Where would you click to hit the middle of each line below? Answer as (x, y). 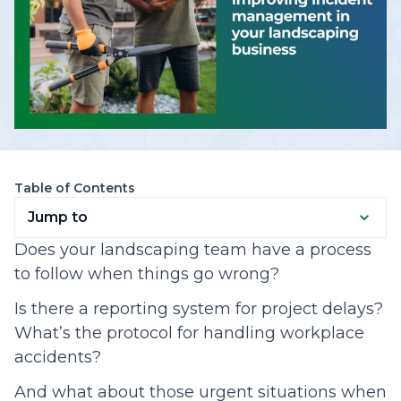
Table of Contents (75, 188)
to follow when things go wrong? (147, 274)
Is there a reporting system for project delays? (199, 309)
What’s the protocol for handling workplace (189, 333)
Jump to (58, 218)
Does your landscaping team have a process (193, 250)
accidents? (58, 358)
